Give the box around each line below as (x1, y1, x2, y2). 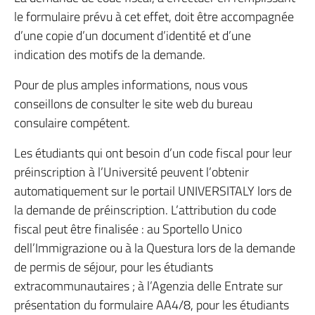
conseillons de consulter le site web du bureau (14, 94, 252, 113)
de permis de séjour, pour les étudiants (14, 257, 213, 276)
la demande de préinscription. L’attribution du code (14, 200, 276, 219)
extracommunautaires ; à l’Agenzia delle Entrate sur (14, 276, 283, 295)
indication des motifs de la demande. (14, 45, 205, 64)
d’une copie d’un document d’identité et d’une (14, 26, 251, 45)
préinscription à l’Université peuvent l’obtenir (14, 162, 249, 181)
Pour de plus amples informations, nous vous (14, 75, 247, 94)
